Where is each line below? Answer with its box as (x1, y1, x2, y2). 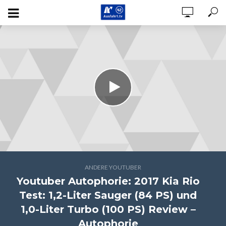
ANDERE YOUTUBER (85, 163, 141, 171)
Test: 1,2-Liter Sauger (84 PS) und (19, 189, 197, 201)
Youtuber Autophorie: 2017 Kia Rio (16, 175, 200, 187)
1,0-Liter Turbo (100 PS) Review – (20, 203, 196, 215)
